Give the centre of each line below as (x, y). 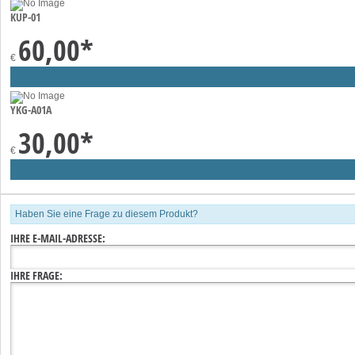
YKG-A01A (31, 109)
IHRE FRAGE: (36, 275)
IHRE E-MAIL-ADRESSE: (58, 238)
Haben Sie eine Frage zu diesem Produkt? (107, 214)
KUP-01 (25, 17)
